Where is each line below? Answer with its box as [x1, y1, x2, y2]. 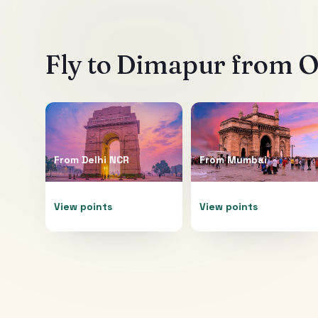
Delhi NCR [82, 153, 129, 166]
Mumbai [226, 153, 267, 166]
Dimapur [116, 48, 226, 80]
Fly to [45, 48, 116, 80]
